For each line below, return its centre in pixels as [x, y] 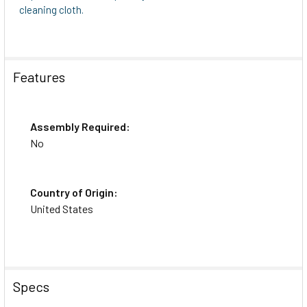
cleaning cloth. [51, 9]
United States [62, 208]
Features [39, 76]
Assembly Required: [80, 126]
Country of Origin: [74, 192]
